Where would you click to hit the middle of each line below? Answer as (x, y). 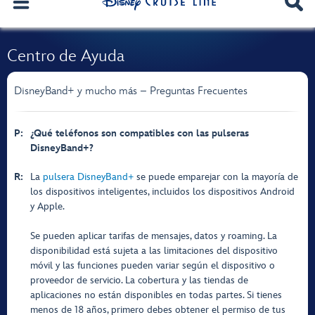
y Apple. (47, 206)
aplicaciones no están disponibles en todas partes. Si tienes (156, 295)
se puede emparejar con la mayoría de (216, 177)
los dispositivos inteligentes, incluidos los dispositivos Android (162, 192)
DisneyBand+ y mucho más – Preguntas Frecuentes (131, 91)
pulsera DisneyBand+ (88, 177)
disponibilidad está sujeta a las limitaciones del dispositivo (154, 251)
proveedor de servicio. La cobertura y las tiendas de (139, 280)
